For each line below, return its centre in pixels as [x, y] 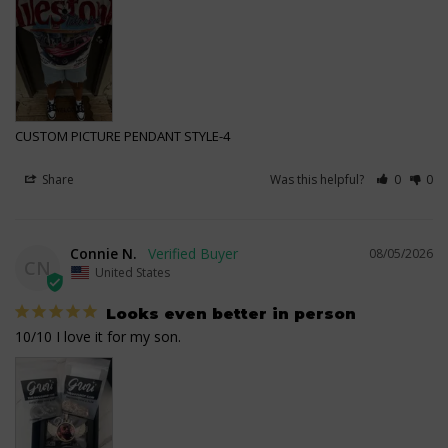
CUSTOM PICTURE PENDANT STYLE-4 [122, 136]
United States [132, 273]
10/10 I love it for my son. [98, 337]
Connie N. [103, 254]
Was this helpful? [319, 180]
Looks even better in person [231, 314]
